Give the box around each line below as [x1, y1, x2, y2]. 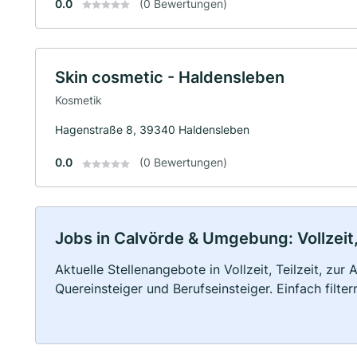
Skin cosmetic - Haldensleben [55, 67, 284, 87]
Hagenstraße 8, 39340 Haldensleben [55, 123, 249, 137]
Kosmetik [55, 93, 102, 108]
